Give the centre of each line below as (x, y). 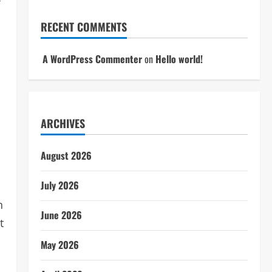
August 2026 (66, 155)
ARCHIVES (63, 123)
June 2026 (61, 215)
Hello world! (179, 59)
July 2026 (59, 185)
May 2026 (59, 245)
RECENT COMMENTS (83, 27)
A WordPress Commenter (92, 59)
